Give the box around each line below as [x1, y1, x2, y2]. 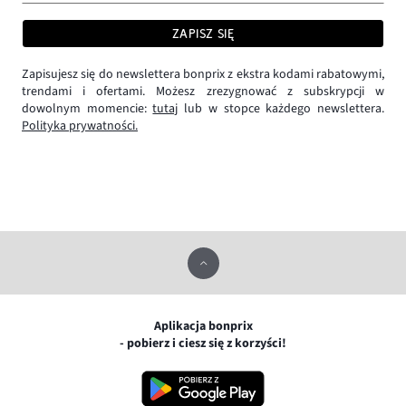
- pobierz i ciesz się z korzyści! [120, 333, 286, 353]
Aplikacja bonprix [153, 316, 253, 335]
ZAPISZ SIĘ [171, 26, 235, 42]
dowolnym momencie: [22, 100, 153, 119]
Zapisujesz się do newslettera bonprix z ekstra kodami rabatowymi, [22, 65, 384, 84]
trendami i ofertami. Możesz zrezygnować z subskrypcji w [22, 82, 384, 101]
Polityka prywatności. [22, 117, 138, 136]
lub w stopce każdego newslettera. [178, 100, 385, 119]
